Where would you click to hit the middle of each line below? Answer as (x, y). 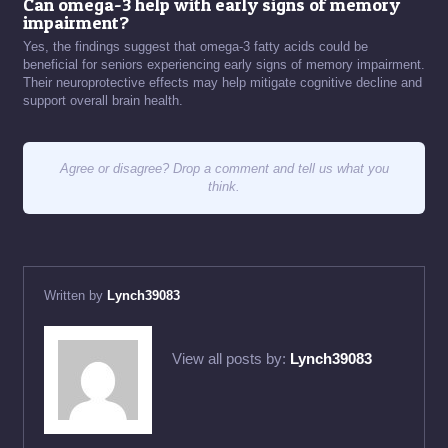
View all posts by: (231, 358)
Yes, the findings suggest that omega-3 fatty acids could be (195, 46)
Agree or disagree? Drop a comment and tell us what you (224, 168)
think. (224, 186)
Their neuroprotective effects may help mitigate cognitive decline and (222, 82)
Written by (75, 295)
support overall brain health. (103, 100)
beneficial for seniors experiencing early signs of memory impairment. (224, 64)
